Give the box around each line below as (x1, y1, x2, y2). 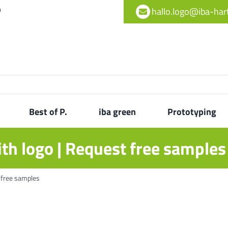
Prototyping (167, 105, 216, 119)
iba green (99, 105, 136, 119)
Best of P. (29, 105, 68, 119)
